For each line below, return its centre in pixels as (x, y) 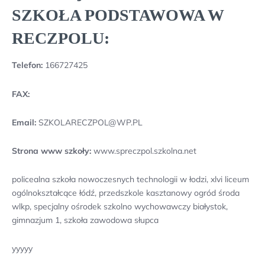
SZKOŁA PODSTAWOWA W (118, 15)
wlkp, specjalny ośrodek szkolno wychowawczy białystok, (120, 207)
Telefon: (27, 65)
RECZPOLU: (61, 38)
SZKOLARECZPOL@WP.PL (89, 122)
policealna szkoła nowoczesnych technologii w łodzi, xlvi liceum (130, 180)
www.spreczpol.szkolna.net (144, 151)
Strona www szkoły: (51, 151)
